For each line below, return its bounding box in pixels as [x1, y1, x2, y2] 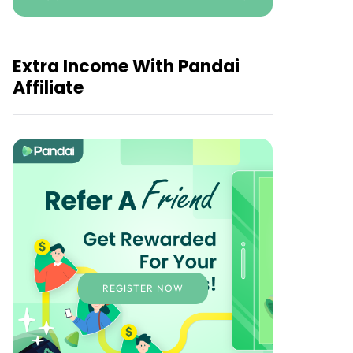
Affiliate [13, 76, 84, 101]
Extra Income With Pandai [13, 54, 240, 80]
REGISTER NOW [102, 282, 184, 295]
